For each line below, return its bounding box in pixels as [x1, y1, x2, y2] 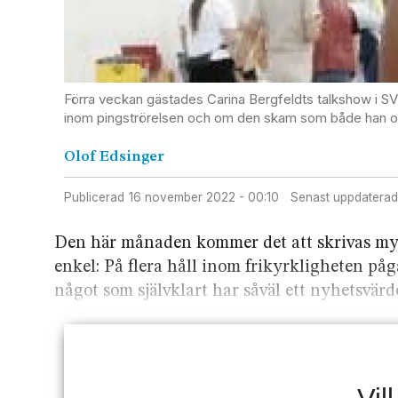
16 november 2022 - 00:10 [132, 189, 279, 204]
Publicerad [63, 189, 124, 204]
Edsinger [99, 149, 164, 165]
